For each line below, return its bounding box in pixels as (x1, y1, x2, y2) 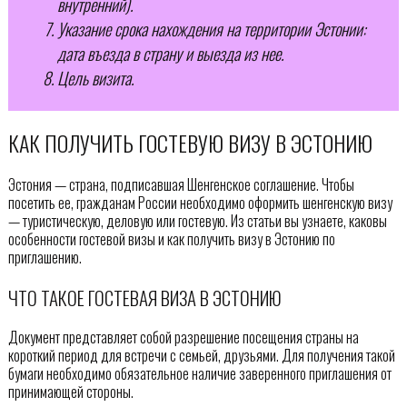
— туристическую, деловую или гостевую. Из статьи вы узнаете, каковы (7, 209, 387, 232)
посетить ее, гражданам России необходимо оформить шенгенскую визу (7, 191, 392, 213)
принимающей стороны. (7, 381, 134, 403)
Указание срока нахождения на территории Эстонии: (56, 16, 366, 42)
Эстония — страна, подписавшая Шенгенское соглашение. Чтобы (7, 173, 354, 195)
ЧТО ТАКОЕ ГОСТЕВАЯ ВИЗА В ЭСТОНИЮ (7, 283, 282, 312)
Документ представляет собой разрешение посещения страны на (7, 326, 359, 349)
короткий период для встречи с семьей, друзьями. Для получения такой (7, 344, 395, 367)
